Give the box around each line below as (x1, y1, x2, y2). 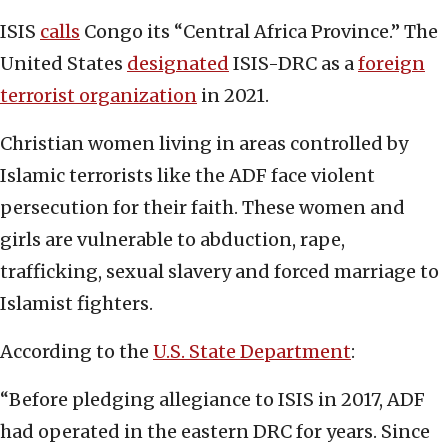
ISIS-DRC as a (229, 52, 358, 76)
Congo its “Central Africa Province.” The (80, 20, 438, 44)
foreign (358, 52, 425, 76)
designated (127, 52, 229, 76)
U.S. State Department (153, 340, 351, 364)
